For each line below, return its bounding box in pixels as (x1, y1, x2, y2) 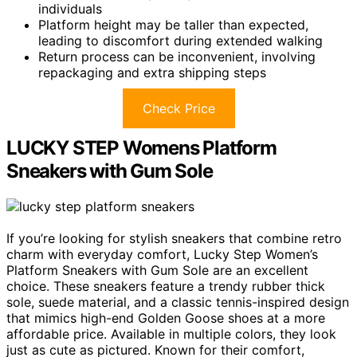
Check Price (142, 100, 215, 116)
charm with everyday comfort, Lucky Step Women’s (6, 245, 318, 262)
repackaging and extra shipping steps (38, 64, 266, 80)
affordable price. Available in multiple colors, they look (6, 325, 336, 342)
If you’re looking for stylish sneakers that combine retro (6, 229, 342, 246)
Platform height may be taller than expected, (38, 16, 308, 33)
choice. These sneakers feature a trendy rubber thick (6, 277, 325, 294)
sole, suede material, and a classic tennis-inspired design (6, 293, 349, 310)
